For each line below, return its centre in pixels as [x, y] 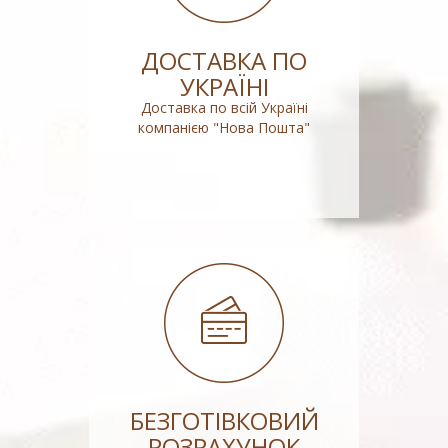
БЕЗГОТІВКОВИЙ [224, 420]
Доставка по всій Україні [224, 107]
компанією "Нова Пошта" [224, 127]
